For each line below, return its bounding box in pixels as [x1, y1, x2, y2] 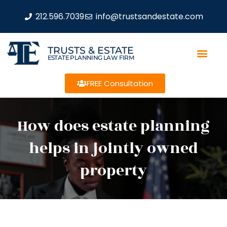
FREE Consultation [86, 78, 153, 89]
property [80, 159, 147, 182]
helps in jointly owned [29, 137, 198, 160]
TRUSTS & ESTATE [47, 44, 134, 56]
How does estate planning [17, 115, 210, 138]
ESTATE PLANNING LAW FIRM [47, 53, 134, 61]
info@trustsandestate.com [95, 10, 203, 22]
